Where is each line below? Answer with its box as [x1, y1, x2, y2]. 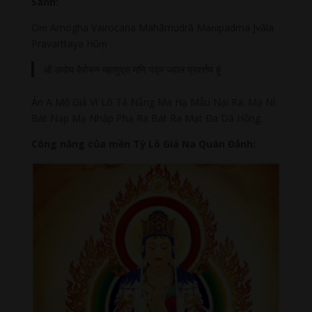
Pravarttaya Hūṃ [31, 36, 107, 50]
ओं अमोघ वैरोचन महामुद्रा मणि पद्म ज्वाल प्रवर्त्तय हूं [43, 62, 221, 76]
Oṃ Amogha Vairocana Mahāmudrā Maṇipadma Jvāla [31, 20, 274, 34]
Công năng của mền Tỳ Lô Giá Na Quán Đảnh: [31, 137, 256, 151]
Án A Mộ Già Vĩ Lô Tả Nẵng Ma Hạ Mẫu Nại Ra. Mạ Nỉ [31, 95, 276, 109]
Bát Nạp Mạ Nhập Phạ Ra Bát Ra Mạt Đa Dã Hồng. [31, 111, 274, 125]
